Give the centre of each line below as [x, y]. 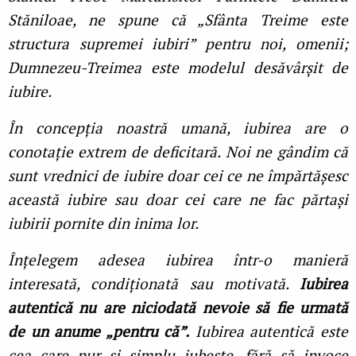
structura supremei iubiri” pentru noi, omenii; [178, 44]
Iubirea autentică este [269, 331]
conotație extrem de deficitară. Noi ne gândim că [178, 152]
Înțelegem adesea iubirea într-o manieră [178, 260]
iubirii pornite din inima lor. [105, 223]
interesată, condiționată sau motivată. [154, 284]
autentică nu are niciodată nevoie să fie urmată [178, 308]
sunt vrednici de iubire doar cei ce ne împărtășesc [178, 176]
